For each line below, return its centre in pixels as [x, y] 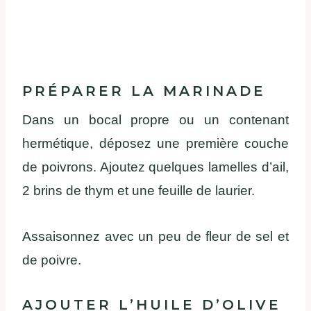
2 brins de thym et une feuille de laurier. [138, 190]
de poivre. [52, 260]
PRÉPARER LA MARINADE [144, 91]
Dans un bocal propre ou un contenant [155, 119]
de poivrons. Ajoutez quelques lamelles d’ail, [155, 167]
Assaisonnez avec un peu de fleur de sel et [155, 236]
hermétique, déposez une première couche [155, 143]
